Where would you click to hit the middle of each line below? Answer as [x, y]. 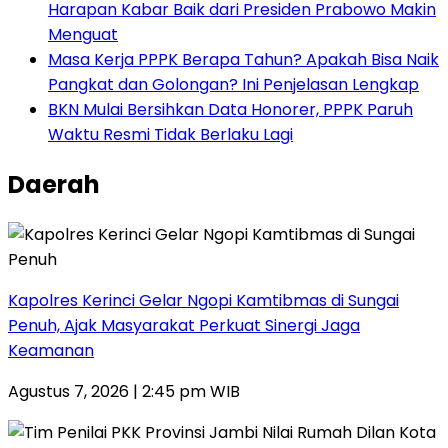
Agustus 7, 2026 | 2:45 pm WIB [124, 392]
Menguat [83, 35]
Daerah [54, 185]
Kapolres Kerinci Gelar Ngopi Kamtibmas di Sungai [203, 301]
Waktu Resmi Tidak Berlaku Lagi [170, 135]
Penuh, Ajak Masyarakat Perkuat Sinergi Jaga [184, 326]
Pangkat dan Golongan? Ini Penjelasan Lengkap [233, 85]
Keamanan [51, 351]
